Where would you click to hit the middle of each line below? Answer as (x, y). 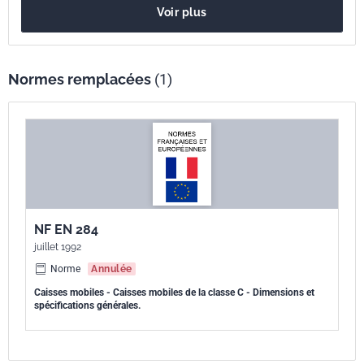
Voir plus (182, 12)
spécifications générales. (87, 305)
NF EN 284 (66, 230)
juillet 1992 (58, 247)
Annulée (112, 269)
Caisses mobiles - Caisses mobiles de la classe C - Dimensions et (174, 292)
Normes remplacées (81, 79)
